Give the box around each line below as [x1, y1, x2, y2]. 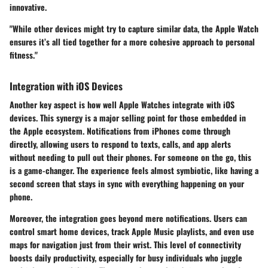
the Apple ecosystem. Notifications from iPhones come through [10, 124, 230, 137]
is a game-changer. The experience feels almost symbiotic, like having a [10, 164, 258, 176]
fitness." [10, 48, 38, 61]
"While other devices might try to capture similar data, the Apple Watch [10, 22, 258, 35]
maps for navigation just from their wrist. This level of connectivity [10, 238, 241, 251]
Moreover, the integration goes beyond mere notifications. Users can [10, 212, 247, 224]
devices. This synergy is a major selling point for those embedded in [10, 111, 246, 124]
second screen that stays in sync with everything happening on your [10, 177, 244, 190]
